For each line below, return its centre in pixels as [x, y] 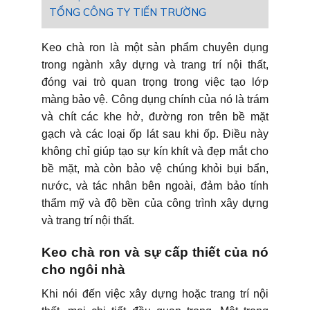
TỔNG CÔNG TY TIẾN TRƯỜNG [128, 12]
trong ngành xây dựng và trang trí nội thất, [155, 65]
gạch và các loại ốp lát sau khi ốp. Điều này [155, 134]
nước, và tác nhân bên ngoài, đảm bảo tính [155, 186]
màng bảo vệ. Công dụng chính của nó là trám [155, 100]
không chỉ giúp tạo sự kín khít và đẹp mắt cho [155, 152]
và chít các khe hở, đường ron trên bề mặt [155, 117]
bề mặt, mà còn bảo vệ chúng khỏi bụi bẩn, [155, 169]
